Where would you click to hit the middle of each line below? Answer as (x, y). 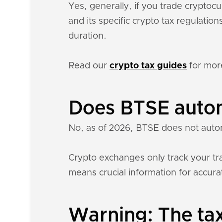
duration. (87, 36)
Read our (89, 66)
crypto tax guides (148, 66)
